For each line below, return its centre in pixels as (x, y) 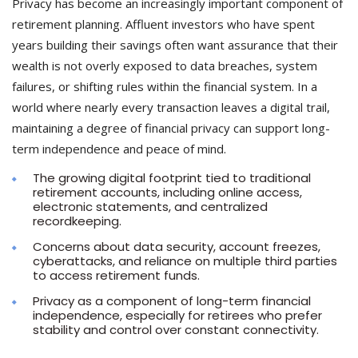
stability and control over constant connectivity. (176, 330)
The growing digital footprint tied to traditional (172, 178)
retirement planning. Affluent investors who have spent (163, 24)
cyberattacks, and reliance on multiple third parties (185, 261)
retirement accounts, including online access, (167, 192)
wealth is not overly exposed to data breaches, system (165, 66)
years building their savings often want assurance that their (175, 45)
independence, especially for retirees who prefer (177, 315)
